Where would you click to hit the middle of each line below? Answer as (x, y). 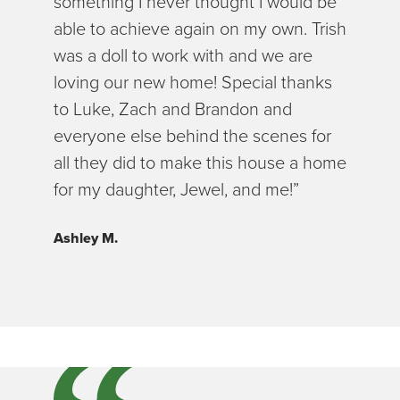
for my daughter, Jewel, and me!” (176, 190)
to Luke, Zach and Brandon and (173, 109)
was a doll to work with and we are (183, 56)
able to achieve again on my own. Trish (200, 29)
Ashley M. (86, 238)
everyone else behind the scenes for (192, 136)
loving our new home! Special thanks (193, 83)
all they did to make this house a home (200, 163)
